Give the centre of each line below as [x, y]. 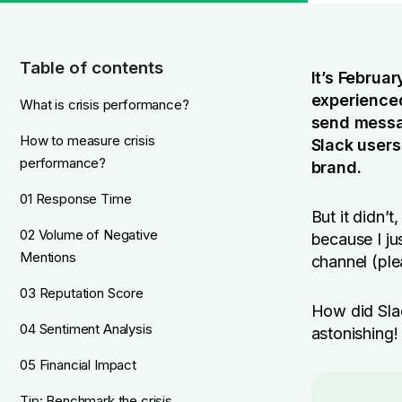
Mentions [48, 257]
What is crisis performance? [105, 105]
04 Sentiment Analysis [86, 329]
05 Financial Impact [78, 365]
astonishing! [354, 333]
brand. [336, 167]
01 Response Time [76, 199]
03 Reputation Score [82, 293]
